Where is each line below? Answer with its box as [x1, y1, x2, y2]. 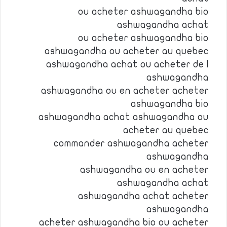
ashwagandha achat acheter [78, 191, 209, 201]
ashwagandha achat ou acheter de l [46, 59, 209, 69]
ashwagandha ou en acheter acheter [41, 86, 209, 96]
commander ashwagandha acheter [54, 138, 209, 148]
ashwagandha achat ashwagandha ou [39, 112, 209, 122]
